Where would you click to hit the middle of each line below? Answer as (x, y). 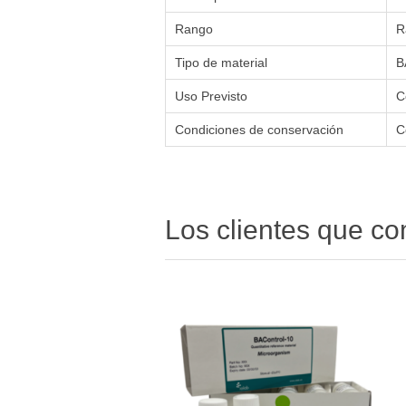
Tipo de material (221, 63)
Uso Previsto (211, 97)
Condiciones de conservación (259, 130)
